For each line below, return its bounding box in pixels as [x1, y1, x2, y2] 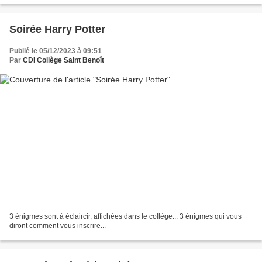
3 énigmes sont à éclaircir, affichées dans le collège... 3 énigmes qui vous [9, 212, 242, 221]
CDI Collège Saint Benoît [23, 56, 104, 64]
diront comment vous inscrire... [9, 222, 106, 230]
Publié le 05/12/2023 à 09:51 [9, 46, 102, 55]
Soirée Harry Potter [9, 23, 105, 35]
